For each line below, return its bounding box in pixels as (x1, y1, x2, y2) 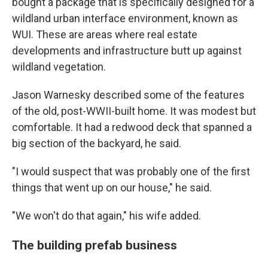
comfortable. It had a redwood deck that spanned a (12, 121, 252, 133)
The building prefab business (12, 237, 177, 252)
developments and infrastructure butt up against (12, 44, 242, 57)
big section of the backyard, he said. (12, 137, 181, 150)
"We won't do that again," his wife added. (12, 209, 201, 222)
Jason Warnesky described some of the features (12, 89, 245, 101)
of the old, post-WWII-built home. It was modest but (12, 105, 256, 117)
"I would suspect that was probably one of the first (12, 165, 250, 178)
